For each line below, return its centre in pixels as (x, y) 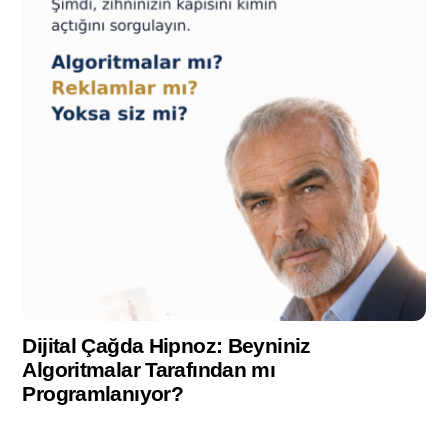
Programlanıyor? (103, 394)
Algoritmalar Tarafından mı (149, 370)
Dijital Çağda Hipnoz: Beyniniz (166, 346)
